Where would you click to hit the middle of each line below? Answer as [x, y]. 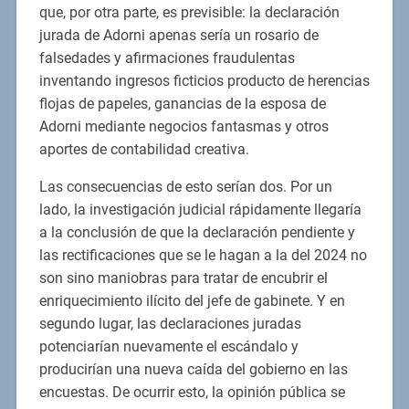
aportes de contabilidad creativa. [144, 150]
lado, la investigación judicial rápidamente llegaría [200, 210]
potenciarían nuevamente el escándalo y [168, 347]
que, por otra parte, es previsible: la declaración [189, 13]
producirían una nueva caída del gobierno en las [193, 370]
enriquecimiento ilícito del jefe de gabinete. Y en [192, 301]
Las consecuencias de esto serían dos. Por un [185, 187]
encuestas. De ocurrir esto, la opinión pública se [192, 393]
